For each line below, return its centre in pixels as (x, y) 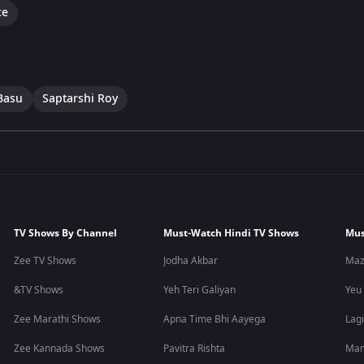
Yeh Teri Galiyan (200, 290)
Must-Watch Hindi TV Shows (232, 233)
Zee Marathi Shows (58, 319)
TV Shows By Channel (66, 233)
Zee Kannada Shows (60, 349)
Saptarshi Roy (80, 98)
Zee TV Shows (45, 261)
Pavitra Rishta (195, 349)
